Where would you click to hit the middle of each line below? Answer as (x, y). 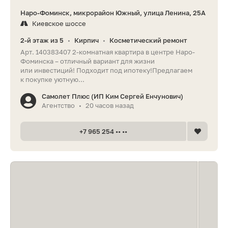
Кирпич (87, 40)
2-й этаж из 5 (42, 40)
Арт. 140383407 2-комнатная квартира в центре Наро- (108, 52)
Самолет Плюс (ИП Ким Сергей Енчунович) (112, 96)
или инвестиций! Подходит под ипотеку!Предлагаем (106, 70)
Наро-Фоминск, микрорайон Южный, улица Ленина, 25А (113, 12)
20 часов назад (110, 105)
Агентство (58, 105)
